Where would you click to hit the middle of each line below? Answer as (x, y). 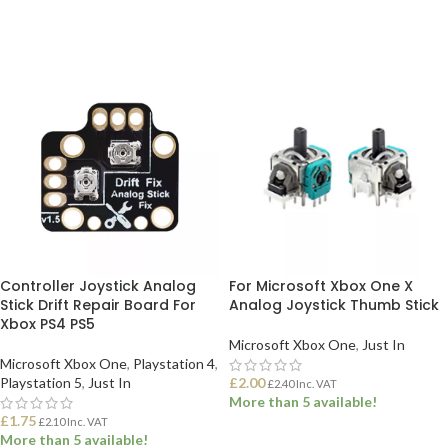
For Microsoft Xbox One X (321, 286)
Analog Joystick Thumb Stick (334, 305)
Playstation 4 (174, 363)
